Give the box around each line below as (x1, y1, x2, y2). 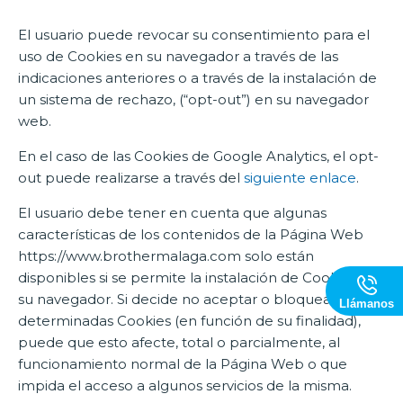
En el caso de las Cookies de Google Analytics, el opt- (18, 147, 379, 165)
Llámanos (339, 296, 394, 310)
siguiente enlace (244, 168, 356, 186)
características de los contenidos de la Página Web (18, 225, 363, 243)
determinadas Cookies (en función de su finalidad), (18, 311, 361, 329)
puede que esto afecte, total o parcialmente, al (18, 333, 340, 351)
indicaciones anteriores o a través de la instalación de (18, 68, 377, 86)
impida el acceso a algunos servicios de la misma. (18, 376, 352, 394)
